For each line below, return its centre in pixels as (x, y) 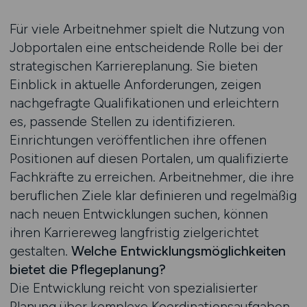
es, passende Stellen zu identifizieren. (122, 121)
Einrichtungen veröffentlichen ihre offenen (138, 140)
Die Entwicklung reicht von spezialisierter (133, 288)
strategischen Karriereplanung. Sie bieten (133, 66)
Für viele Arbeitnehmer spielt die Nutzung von (147, 29)
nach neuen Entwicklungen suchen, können (138, 214)
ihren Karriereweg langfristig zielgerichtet (134, 232)
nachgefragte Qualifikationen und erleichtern (144, 103)
